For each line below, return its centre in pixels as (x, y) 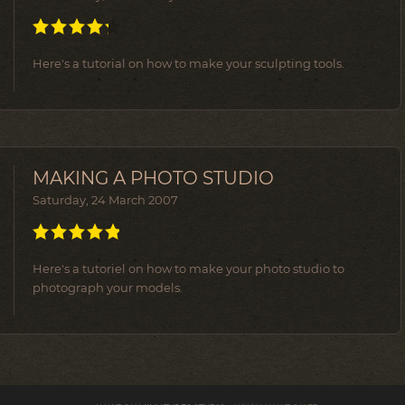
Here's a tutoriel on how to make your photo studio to (188, 268)
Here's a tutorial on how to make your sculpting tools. (188, 63)
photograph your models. (108, 287)
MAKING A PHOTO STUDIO (153, 178)
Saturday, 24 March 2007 (105, 200)
